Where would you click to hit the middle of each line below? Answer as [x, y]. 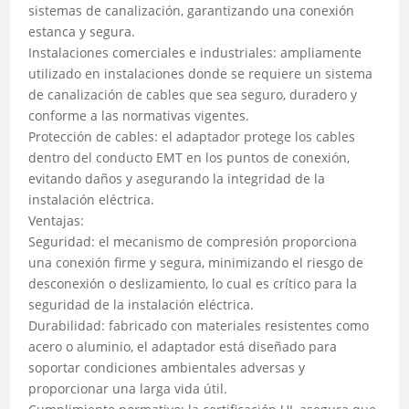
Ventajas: [57, 220]
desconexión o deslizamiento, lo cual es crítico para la [193, 283]
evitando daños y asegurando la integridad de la [177, 178]
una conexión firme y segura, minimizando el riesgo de [196, 262]
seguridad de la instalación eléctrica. [142, 304]
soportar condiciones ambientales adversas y [167, 367]
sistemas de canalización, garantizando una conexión [192, 10]
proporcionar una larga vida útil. [128, 388]
